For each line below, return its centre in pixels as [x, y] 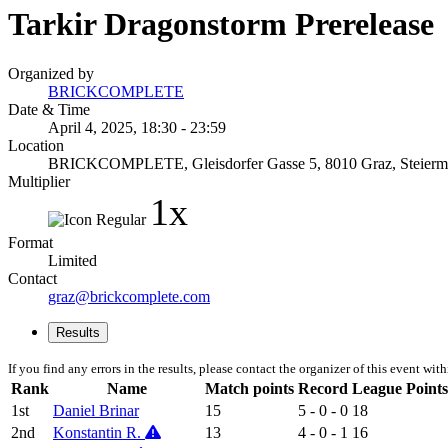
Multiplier [39, 181]
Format [30, 242]
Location [36, 145]
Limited [72, 260]
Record [323, 388]
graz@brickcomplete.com [129, 296]
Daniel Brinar [96, 410]
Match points [249, 388]
